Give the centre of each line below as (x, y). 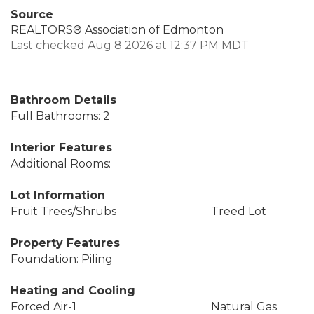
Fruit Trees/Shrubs (63, 211)
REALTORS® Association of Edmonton (117, 30)
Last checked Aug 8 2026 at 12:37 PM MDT (130, 45)
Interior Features (61, 148)
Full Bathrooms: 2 (60, 116)
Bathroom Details (63, 100)
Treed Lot (238, 211)
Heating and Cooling (73, 291)
